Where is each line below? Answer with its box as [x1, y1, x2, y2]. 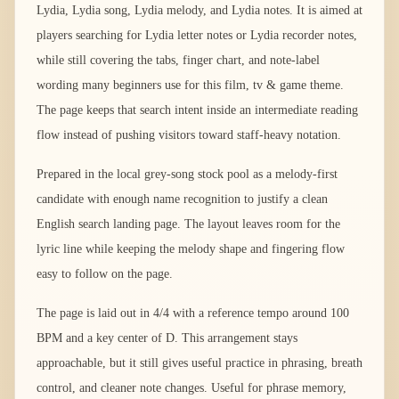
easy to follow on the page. [37, 267, 173, 281]
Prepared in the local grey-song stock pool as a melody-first [37, 167, 338, 182]
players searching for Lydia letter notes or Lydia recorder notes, [37, 28, 357, 43]
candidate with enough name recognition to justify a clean [37, 192, 328, 207]
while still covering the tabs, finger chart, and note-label [37, 53, 320, 68]
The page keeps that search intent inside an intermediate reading [37, 103, 358, 118]
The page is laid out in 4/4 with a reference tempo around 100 [37, 306, 349, 321]
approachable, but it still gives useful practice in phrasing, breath [37, 356, 362, 370]
